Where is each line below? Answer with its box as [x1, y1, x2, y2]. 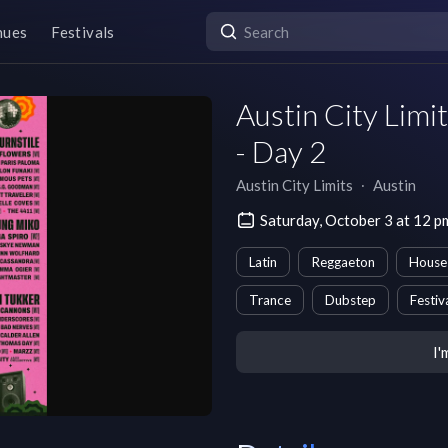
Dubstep [325, 292, 376, 308]
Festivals [51, 22, 115, 41]
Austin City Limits [236, 176, 353, 194]
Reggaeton [311, 254, 375, 270]
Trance [249, 292, 291, 308]
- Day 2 [236, 133, 326, 169]
